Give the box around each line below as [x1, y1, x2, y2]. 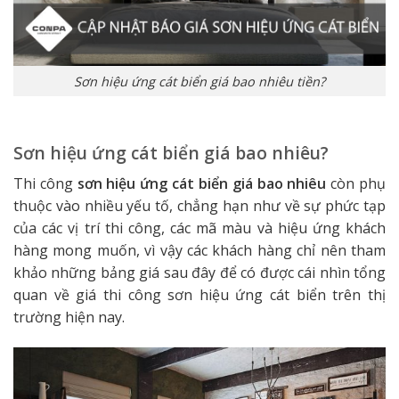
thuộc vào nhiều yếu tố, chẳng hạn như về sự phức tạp [13, 195, 386, 216]
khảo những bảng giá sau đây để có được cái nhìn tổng [13, 262, 386, 282]
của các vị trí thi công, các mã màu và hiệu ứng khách [13, 217, 386, 238]
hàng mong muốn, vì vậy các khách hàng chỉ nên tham [13, 240, 386, 260]
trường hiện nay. [13, 306, 125, 327]
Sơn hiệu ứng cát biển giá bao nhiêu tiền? [74, 72, 325, 90]
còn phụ [330, 173, 387, 193]
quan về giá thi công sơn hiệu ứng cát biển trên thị [13, 284, 386, 305]
